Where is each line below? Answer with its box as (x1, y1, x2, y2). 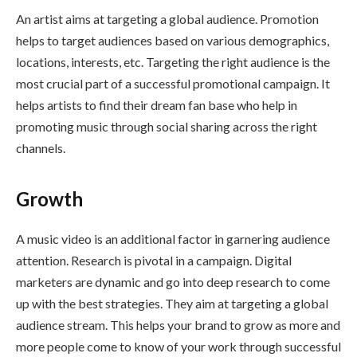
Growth (16, 186, 83, 210)
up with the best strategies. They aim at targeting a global (16, 295, 328, 311)
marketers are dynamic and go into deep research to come (16, 273, 330, 289)
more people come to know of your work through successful (16, 338, 341, 354)
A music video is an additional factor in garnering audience (16, 230, 330, 246)
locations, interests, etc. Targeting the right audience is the (16, 54, 330, 70)
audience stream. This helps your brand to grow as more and (16, 316, 340, 332)
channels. (16, 140, 65, 156)
